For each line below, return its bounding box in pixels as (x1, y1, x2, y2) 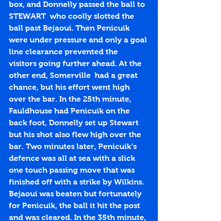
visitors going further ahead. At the (9, 59, 144, 68)
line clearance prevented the (9, 47, 120, 56)
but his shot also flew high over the (9, 130, 143, 139)
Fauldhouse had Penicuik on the (9, 107, 132, 115)
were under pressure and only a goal (9, 36, 149, 44)
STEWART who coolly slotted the (9, 12, 136, 21)
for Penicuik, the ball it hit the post (9, 201, 142, 210)
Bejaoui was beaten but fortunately (9, 189, 144, 198)
